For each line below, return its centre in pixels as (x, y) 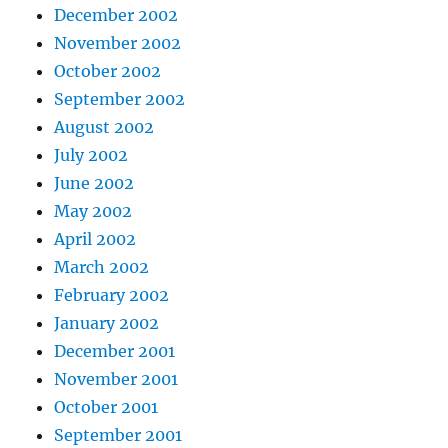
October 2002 (108, 71)
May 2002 (93, 211)
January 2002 (107, 323)
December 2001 (115, 351)
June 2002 (94, 183)
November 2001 (116, 379)
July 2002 (91, 155)
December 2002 (116, 15)
